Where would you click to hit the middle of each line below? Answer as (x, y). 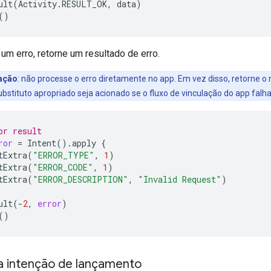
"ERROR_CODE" (63, 167)
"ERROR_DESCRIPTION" (80, 179)
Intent (42, 143)
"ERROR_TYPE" (64, 155)
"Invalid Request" (180, 179)
